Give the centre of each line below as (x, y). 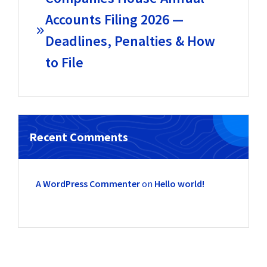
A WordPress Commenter (88, 184)
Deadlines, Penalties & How (130, 41)
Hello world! (179, 184)
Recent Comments (79, 137)
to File (64, 62)
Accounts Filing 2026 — (114, 19)
